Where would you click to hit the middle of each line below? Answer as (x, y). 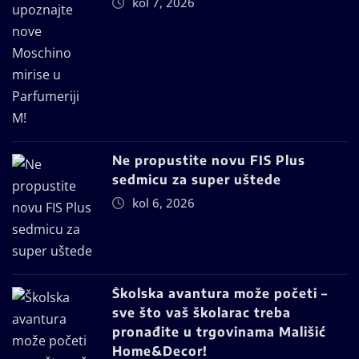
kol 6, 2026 (163, 203)
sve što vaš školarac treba (202, 313)
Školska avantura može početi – (220, 294)
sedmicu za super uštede (197, 180)
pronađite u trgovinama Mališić (219, 332)
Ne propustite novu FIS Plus (209, 161)
